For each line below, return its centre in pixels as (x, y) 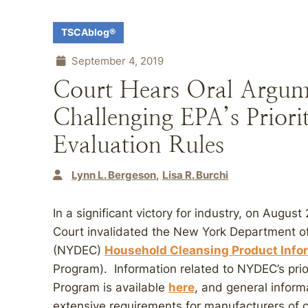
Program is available (111, 287)
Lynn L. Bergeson (114, 175)
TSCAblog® (88, 32)
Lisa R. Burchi (195, 175)
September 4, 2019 (116, 61)
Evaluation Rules (139, 145)
